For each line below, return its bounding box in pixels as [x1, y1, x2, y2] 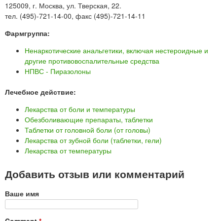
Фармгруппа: [5, 28, 52, 38]
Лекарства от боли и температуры [25, 104, 135, 114]
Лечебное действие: [5, 87, 78, 97]
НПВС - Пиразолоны [25, 66, 91, 76]
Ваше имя [5, 188, 39, 199]
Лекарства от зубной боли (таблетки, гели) [25, 135, 162, 146]
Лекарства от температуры [25, 146, 111, 156]
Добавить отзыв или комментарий [5, 166, 184, 182]
